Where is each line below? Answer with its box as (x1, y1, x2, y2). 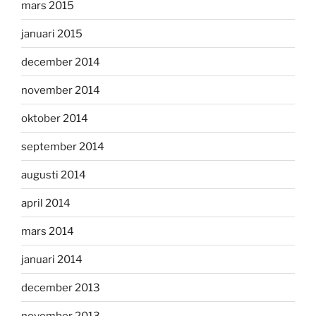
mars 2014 (21, 224, 74, 238)
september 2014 (21, 140, 104, 153)
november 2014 (21, 83, 100, 97)
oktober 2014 (21, 111, 88, 125)
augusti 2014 (21, 168, 86, 181)
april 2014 (21, 196, 71, 209)
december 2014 (21, 55, 100, 68)
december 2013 (21, 281, 100, 294)
